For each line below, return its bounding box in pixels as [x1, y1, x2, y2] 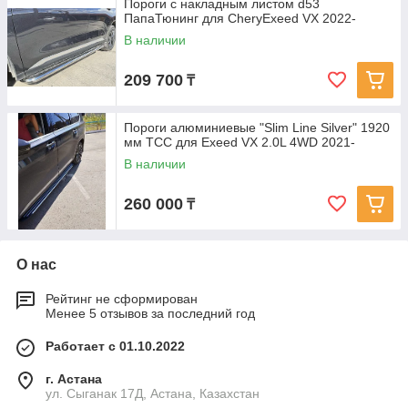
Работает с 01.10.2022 [46, 339, 185, 353]
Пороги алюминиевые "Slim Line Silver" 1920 [124, 120, 390, 135]
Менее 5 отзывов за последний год [46, 306, 255, 321]
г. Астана [46, 372, 102, 386]
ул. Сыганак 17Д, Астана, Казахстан [46, 386, 260, 401]
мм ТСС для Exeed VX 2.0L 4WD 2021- [124, 135, 355, 149]
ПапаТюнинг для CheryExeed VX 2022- [124, 11, 356, 25]
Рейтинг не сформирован [46, 291, 198, 306]
